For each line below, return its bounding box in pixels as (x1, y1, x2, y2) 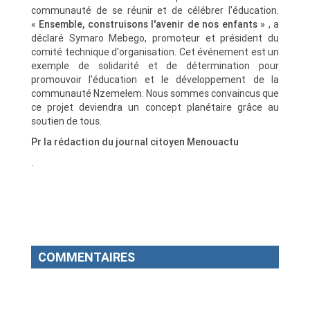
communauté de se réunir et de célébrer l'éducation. (31, 4, 279, 17)
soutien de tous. (31, 115, 102, 128)
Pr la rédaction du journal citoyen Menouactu (31, 136, 239, 149)
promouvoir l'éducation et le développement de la (31, 73, 279, 86)
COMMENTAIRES (38, 249, 135, 266)
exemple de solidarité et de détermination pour (31, 60, 279, 73)
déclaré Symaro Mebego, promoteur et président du (31, 32, 279, 45)
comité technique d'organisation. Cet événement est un (31, 46, 279, 59)
